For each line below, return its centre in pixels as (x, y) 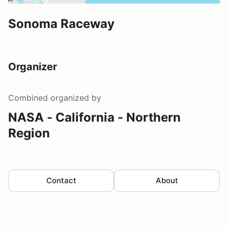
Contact (61, 181)
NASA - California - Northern (94, 118)
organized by (75, 98)
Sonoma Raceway (61, 24)
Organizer (33, 67)
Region (29, 133)
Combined (28, 98)
